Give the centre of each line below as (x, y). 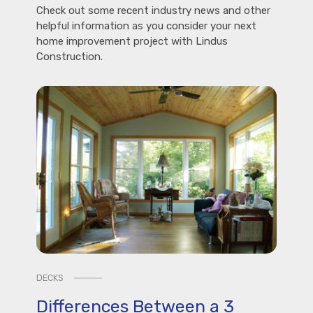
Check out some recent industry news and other (154, 10)
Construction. (70, 57)
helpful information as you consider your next (147, 26)
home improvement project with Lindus (132, 41)
